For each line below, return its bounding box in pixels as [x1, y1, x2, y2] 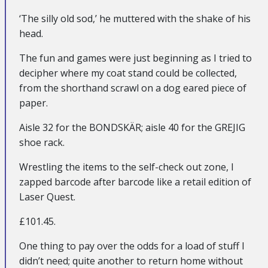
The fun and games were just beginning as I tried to [19, 51, 252, 65]
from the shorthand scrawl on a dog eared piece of [19, 81, 246, 95]
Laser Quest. [19, 190, 75, 203]
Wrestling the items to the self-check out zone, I [19, 160, 234, 173]
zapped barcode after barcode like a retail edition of [19, 175, 251, 188]
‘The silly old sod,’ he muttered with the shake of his [19, 11, 251, 25]
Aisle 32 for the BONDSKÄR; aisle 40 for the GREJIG [19, 120, 245, 134]
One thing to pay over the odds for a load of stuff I [19, 239, 245, 252]
